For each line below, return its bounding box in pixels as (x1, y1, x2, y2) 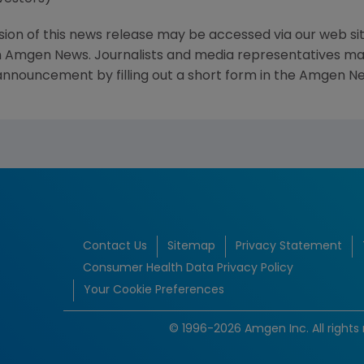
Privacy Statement (236, 240, 342, 253)
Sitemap (167, 240, 215, 253)
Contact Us (83, 240, 147, 253)
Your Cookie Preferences (84, 284, 224, 297)
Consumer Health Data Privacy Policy (83, 262, 293, 275)
